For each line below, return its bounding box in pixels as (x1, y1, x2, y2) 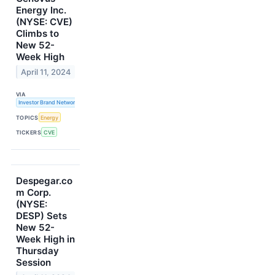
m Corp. (16, 187, 51, 199)
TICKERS (16, 128, 42, 136)
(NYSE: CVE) (16, 15, 72, 28)
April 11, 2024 (21, 67, 71, 77)
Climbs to (16, 27, 59, 39)
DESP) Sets (16, 210, 67, 222)
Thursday (16, 245, 59, 257)
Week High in (16, 233, 75, 246)
